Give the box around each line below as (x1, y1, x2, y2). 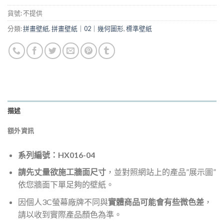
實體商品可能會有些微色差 (107, 196, 204, 206)
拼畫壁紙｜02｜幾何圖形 (51, 24, 123, 32)
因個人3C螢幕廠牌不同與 (17, 196, 108, 206)
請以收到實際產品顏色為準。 (17, 209, 122, 219)
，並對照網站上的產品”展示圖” (105, 167, 216, 177)
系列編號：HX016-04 (17, 149, 95, 159)
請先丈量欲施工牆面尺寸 (17, 167, 106, 177)
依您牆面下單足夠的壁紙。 (17, 179, 114, 189)
